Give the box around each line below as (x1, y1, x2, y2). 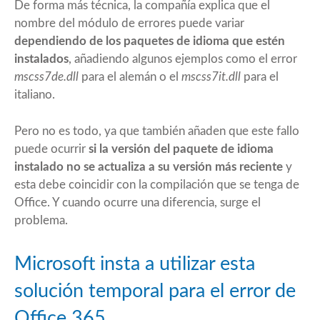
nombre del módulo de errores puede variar (14, 17, 244, 30)
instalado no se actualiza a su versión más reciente (14, 161, 283, 174)
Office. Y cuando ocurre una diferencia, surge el (14, 196, 261, 209)
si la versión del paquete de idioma (89, 143, 274, 156)
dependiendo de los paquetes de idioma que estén (14, 35, 285, 48)
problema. (14, 214, 68, 227)
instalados (14, 53, 69, 66)
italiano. (14, 89, 55, 101)
